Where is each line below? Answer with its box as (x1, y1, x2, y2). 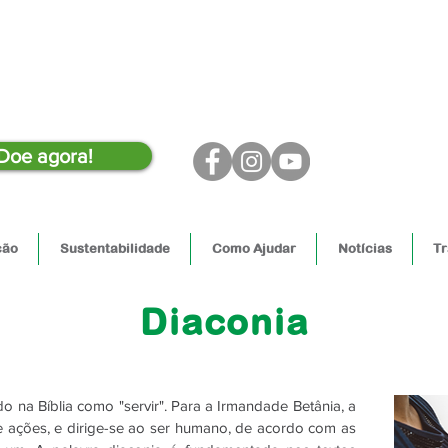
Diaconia (140, 301, 309, 343)
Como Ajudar (211, 241, 296, 256)
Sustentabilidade (59, 241, 170, 256)
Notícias (337, 241, 392, 256)
